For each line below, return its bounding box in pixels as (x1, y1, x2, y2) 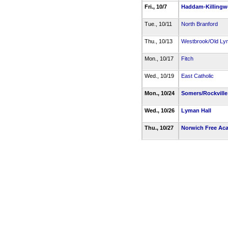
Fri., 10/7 (144, 4, 168, 10)
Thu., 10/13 (144, 38, 174, 44)
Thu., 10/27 (144, 125, 175, 131)
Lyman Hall (181, 107, 211, 113)
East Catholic (181, 73, 214, 79)
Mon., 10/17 (144, 55, 175, 62)
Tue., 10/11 (144, 21, 174, 27)
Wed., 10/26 (144, 107, 176, 113)
